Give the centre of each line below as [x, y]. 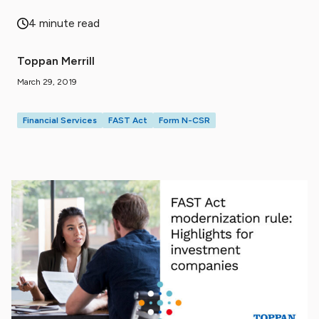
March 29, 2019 [47, 82]
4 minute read [64, 23]
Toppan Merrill [56, 61]
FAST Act [128, 120]
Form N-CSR [184, 120]
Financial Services [60, 120]
